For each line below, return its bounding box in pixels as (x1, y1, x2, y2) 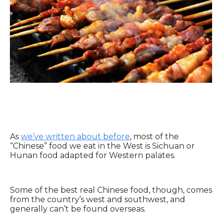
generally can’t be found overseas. (10, 204, 146, 214)
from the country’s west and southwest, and (10, 194, 185, 204)
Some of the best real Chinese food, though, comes (10, 185, 212, 195)
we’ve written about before (21, 131, 130, 141)
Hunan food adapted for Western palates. (10, 150, 175, 160)
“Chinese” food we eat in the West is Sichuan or (10, 141, 195, 151)
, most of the (130, 131, 179, 141)
